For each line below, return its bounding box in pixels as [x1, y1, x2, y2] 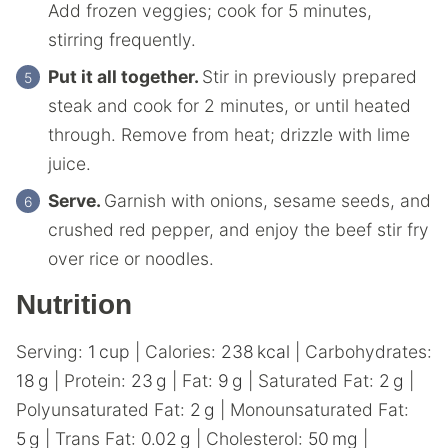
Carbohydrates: [305, 341, 432, 362]
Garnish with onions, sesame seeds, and [104, 190, 431, 211]
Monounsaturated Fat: [230, 399, 409, 420]
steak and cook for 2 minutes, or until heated [48, 95, 411, 116]
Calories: [145, 341, 221, 362]
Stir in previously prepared [202, 66, 417, 87]
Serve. [48, 190, 104, 211]
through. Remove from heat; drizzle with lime [48, 124, 410, 145]
